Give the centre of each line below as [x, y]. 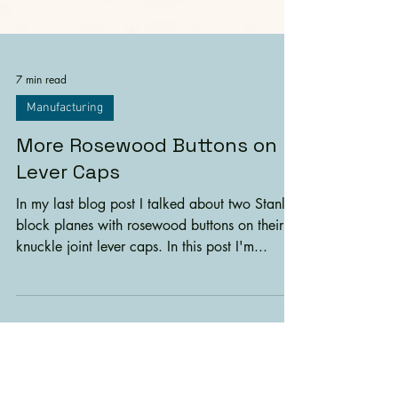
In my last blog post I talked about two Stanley [158, 301]
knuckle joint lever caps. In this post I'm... [217, 344]
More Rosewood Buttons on [147, 242]
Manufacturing [65, 205]
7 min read [41, 178]
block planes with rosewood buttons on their [150, 322]
